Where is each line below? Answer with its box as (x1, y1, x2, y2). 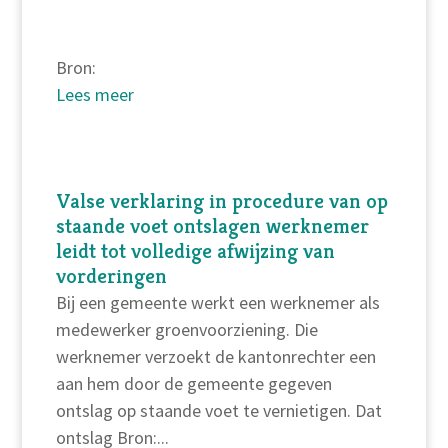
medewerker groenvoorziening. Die (55, 318, 318, 342)
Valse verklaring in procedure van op (55, 188, 388, 215)
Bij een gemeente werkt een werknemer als (55, 291, 380, 315)
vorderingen (55, 263, 167, 290)
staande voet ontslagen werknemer (55, 213, 369, 240)
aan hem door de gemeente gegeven (55, 372, 332, 396)
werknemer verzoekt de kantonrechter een (55, 345, 376, 369)
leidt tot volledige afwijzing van (55, 238, 335, 265)
